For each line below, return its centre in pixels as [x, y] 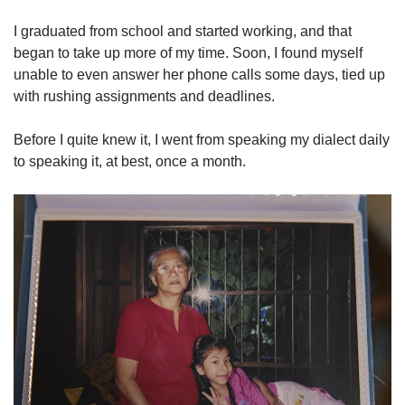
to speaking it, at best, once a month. [130, 161]
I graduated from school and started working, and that [183, 31]
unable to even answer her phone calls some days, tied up [199, 74]
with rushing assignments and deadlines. [146, 96]
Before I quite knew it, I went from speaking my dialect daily [202, 139]
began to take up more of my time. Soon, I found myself [188, 52]
